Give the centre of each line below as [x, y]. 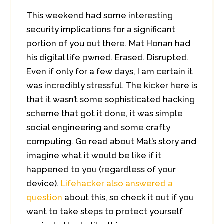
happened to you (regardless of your [101, 169]
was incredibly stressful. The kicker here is [112, 85]
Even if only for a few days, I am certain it [110, 71]
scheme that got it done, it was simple [105, 113]
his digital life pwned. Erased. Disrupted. [108, 57]
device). [44, 183]
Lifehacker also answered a [117, 183]
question [44, 197]
